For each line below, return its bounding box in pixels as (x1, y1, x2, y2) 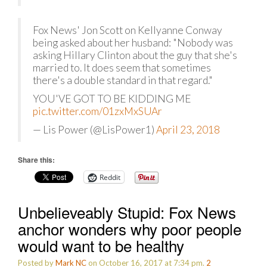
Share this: (18, 154, 55, 165)
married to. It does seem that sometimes (33, 61, 211, 74)
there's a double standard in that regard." (33, 74, 213, 86)
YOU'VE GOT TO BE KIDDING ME (33, 92, 191, 105)
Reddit (100, 172, 120, 182)
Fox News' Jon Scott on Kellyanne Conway (33, 24, 222, 36)
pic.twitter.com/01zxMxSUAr (33, 105, 162, 117)
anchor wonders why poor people (18, 218, 241, 240)
